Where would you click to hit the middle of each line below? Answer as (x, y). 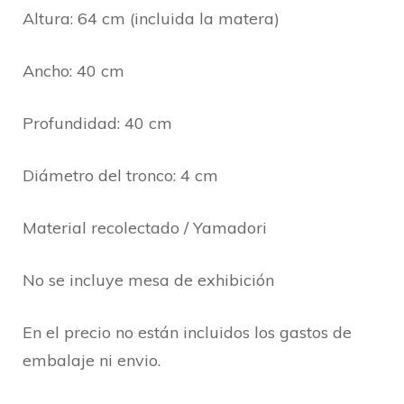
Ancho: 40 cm (73, 71)
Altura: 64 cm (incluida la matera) (151, 18)
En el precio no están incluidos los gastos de (187, 332)
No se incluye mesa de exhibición (148, 280)
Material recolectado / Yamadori (145, 228)
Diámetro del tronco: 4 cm (120, 175)
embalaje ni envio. (92, 360)
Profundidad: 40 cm (97, 123)
